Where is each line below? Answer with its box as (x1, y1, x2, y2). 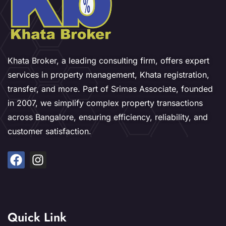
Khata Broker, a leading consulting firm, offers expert (8, 55, 209, 66)
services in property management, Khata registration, (8, 70, 209, 80)
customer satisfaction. (8, 126, 91, 137)
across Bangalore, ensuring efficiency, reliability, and (8, 112, 208, 123)
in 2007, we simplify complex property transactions (8, 98, 203, 108)
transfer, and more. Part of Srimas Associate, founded (8, 84, 213, 94)
